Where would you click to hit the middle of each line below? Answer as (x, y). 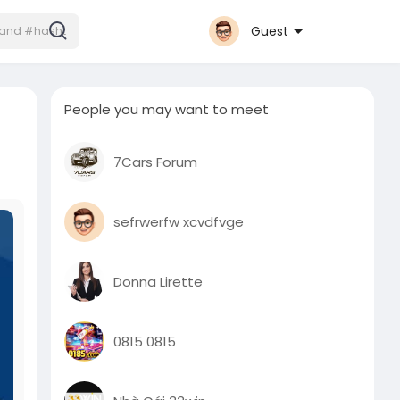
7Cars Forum (156, 162)
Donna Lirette (158, 281)
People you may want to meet (167, 109)
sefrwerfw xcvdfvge (179, 221)
